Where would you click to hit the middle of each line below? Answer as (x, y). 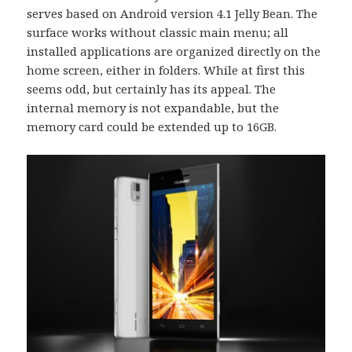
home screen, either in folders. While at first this (166, 70)
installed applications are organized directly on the (174, 51)
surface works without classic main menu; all (158, 33)
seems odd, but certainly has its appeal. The (152, 89)
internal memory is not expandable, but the (153, 108)
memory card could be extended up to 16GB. (152, 127)
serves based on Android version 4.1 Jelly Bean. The (172, 14)
